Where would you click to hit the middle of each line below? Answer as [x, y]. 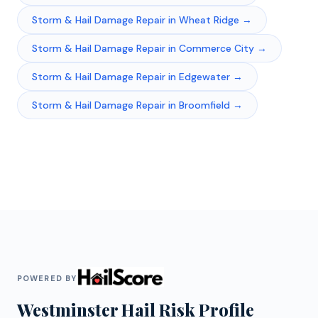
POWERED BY [47, 278]
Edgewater [204, 76]
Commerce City [216, 48]
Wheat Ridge [209, 20]
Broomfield [204, 105]
